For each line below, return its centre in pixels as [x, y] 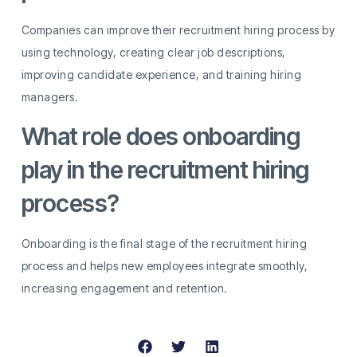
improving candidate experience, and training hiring [161, 74]
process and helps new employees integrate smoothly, [165, 266]
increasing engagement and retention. [124, 288]
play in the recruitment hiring [165, 170]
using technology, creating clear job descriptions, [153, 52]
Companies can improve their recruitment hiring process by [178, 29]
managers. [50, 96]
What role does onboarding [161, 137]
